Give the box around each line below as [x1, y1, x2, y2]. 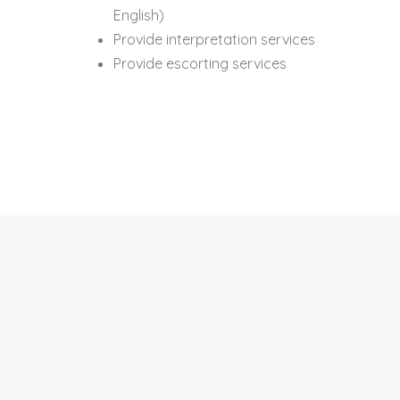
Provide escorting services [113, 54, 287, 73]
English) [113, 6, 164, 25]
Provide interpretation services [113, 30, 315, 49]
